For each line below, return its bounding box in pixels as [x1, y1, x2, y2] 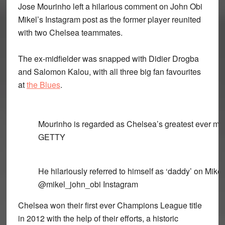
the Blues [26, 79, 60, 90]
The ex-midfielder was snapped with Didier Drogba [18, 53, 199, 64]
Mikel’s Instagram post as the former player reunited [18, 14, 201, 25]
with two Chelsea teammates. [18, 27, 123, 38]
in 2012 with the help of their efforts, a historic [18, 212, 178, 224]
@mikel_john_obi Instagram [38, 178, 138, 190]
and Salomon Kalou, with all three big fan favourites [18, 66, 201, 77]
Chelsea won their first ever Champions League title [18, 199, 202, 211]
